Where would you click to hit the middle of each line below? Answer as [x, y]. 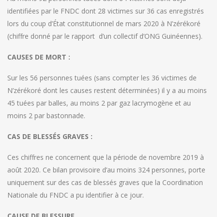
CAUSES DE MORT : [39, 57]
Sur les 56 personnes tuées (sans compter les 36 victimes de [102, 78]
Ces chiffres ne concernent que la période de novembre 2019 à [106, 157]
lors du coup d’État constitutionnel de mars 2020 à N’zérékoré [104, 24]
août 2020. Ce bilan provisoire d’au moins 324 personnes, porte [106, 170]
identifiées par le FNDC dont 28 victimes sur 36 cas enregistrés [106, 11]
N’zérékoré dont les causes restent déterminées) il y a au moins [107, 91]
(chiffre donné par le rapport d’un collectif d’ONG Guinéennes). [105, 36]
